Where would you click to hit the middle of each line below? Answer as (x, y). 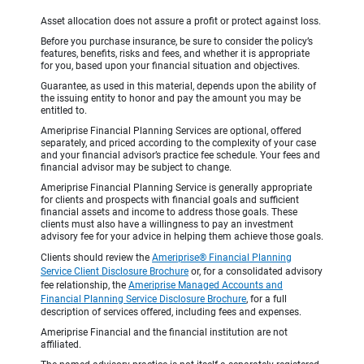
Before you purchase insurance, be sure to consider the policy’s (177, 41)
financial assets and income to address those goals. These (169, 212)
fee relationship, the (84, 285)
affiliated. (61, 344)
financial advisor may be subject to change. (136, 167)
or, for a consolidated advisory (256, 271)
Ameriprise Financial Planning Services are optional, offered (171, 130)
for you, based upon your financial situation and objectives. (170, 65)
